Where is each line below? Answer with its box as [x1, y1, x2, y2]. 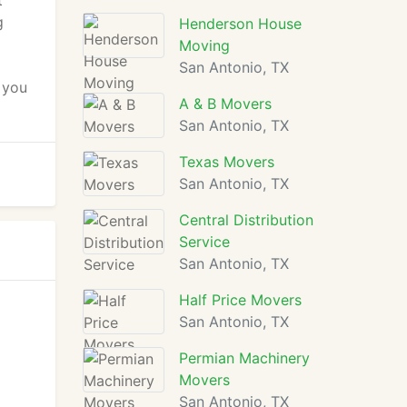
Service [179, 233, 230, 251]
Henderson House [179, 15, 302, 33]
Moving [179, 36, 230, 55]
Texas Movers [179, 153, 274, 171]
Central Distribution [179, 211, 313, 229]
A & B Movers [179, 94, 272, 113]
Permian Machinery [179, 349, 310, 367]
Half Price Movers [179, 291, 302, 309]
